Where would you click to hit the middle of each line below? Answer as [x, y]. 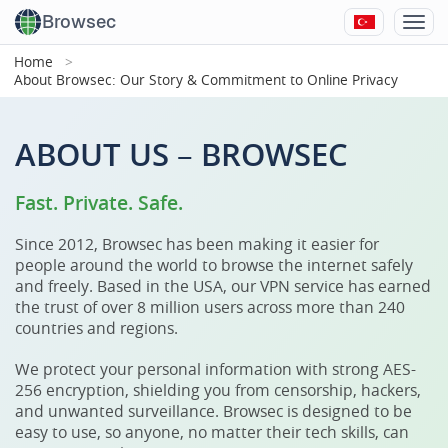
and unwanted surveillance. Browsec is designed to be [213, 411]
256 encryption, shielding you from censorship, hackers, [218, 390]
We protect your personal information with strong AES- [215, 369]
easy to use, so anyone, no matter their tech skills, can [212, 432]
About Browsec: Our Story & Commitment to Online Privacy [206, 79]
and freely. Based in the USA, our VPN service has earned [223, 286]
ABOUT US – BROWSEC [181, 154]
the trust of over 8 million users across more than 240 [210, 307]
